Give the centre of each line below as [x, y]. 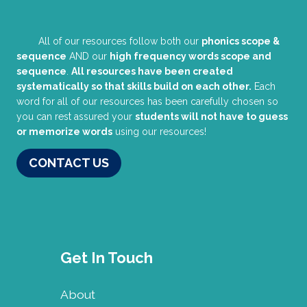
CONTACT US [69, 162]
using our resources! [159, 131]
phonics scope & [241, 41]
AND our [88, 56]
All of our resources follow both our [120, 41]
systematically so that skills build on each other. [134, 86]
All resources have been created [152, 71]
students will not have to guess [211, 116]
